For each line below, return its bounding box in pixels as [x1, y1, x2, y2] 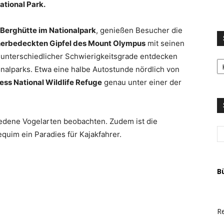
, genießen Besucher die [96, 25, 182, 35]
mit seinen [145, 38, 184, 48]
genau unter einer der [102, 77, 181, 87]
